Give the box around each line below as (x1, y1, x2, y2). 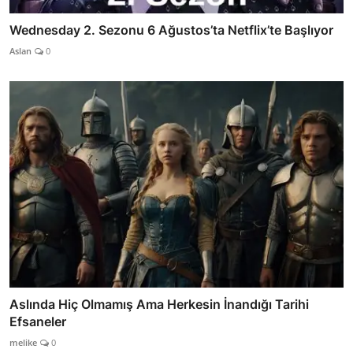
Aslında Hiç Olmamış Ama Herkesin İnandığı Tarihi (9, 296, 309, 313)
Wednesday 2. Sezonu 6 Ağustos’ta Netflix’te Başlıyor (9, 21, 333, 38)
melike (9, 336, 37, 349)
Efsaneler (9, 314, 66, 330)
